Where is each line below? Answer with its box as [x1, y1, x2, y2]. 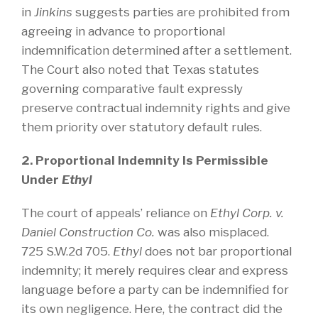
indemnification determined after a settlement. [21, 43, 292, 57]
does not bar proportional [142, 243, 292, 258]
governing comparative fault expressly [21, 81, 243, 96]
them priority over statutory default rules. [21, 119, 262, 134]
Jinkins [34, 4, 72, 19]
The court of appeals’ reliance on [21, 205, 210, 220]
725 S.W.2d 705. [21, 243, 113, 258]
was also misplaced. [155, 224, 269, 239]
